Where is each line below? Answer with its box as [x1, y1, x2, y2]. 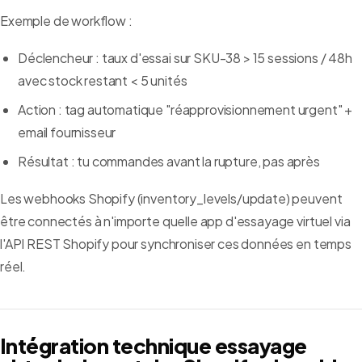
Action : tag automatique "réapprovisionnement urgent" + [18, 101, 353, 119]
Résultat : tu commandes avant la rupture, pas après [18, 153, 320, 170]
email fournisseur [18, 124, 116, 141]
